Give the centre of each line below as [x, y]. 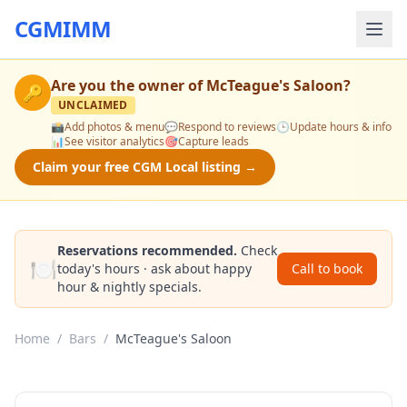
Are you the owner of [129, 85]
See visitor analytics [114, 141]
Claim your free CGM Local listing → [145, 167]
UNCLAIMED [93, 105]
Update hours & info [341, 127]
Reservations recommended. [147, 250]
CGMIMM [63, 29]
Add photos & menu [114, 127]
